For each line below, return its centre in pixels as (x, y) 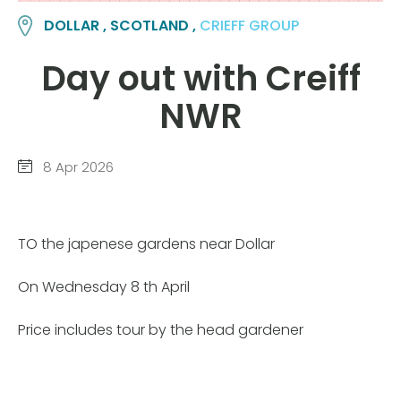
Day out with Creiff (200, 78)
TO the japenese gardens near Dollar (146, 243)
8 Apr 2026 (77, 167)
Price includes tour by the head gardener (161, 329)
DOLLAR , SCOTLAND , (122, 26)
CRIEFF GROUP (250, 26)
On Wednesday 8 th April (104, 286)
